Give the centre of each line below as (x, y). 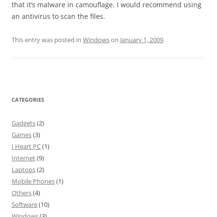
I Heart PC (26, 146)
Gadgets (23, 123)
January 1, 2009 (142, 40)
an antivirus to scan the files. (58, 16)
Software (24, 204)
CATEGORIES (28, 100)
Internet (23, 158)
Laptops (23, 170)
